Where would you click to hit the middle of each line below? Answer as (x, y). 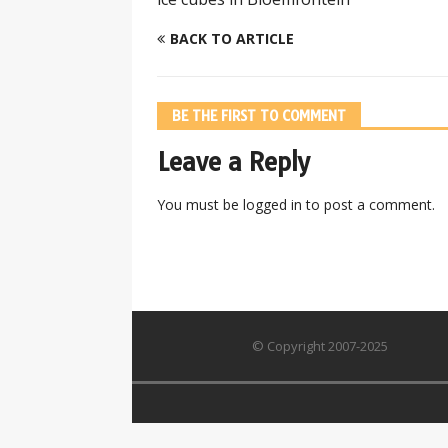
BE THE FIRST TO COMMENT (259, 115)
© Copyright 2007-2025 (320, 345)
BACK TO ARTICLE (232, 38)
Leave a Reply (233, 161)
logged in (272, 204)
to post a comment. (368, 204)
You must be (200, 204)
